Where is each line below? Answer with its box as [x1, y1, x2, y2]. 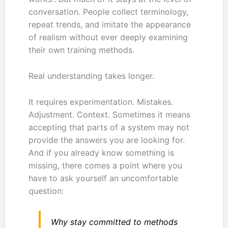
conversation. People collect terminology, [28, 7, 188, 17]
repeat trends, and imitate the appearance [28, 19, 191, 30]
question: [28, 185, 64, 196]
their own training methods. [28, 45, 134, 55]
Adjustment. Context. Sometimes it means [28, 109, 190, 120]
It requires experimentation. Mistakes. [28, 96, 173, 107]
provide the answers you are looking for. [28, 134, 185, 145]
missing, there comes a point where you [28, 160, 182, 170]
